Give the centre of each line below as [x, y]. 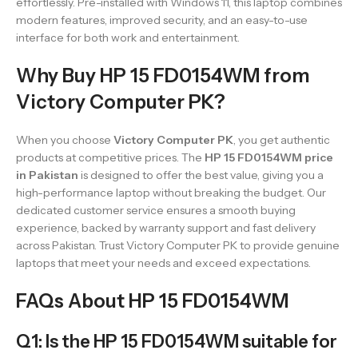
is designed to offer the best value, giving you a [201, 175]
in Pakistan [47, 175]
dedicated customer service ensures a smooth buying [156, 210]
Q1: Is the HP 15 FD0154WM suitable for [177, 341]
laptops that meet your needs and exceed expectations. [163, 263]
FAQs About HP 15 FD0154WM [152, 300]
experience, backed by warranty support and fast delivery [166, 227]
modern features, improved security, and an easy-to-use [162, 20]
